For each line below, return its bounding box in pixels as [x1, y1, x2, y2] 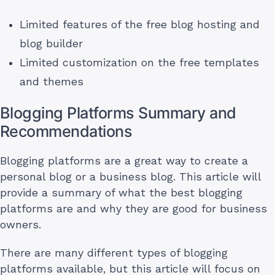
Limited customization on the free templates [20, 56, 259, 69]
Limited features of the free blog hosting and [20, 18, 260, 31]
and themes [20, 75, 83, 88]
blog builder [20, 37, 83, 50]
